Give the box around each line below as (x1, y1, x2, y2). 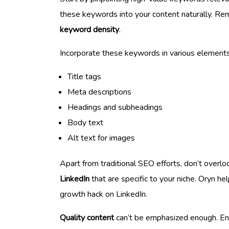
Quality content (60, 212, 114, 223)
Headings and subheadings (67, 101, 163, 113)
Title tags (67, 71, 101, 82)
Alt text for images (67, 132, 135, 144)
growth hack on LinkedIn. (60, 188, 147, 200)
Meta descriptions (67, 86, 131, 98)
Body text (67, 117, 103, 128)
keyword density (60, 24, 119, 35)
